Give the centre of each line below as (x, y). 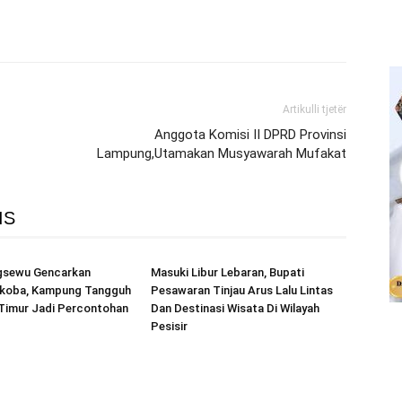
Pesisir (169, 326)
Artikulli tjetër (315, 109)
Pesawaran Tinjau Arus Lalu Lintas (242, 290)
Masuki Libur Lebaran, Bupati (227, 272)
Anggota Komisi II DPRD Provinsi (250, 135)
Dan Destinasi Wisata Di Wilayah (235, 308)
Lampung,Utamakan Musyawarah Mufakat (222, 153)
